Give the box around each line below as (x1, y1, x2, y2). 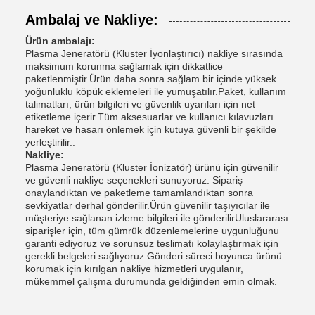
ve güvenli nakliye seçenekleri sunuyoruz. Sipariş (25, 174, 243, 186)
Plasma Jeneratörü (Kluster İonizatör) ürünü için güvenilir (25, 161, 278, 173)
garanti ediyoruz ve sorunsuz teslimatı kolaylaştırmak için (25, 237, 278, 249)
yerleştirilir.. (25, 136, 75, 148)
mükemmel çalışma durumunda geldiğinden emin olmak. (25, 275, 277, 287)
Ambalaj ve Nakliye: (25, 11, 158, 27)
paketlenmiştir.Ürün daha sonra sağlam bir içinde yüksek (25, 72, 276, 84)
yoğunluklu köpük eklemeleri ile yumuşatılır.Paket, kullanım (25, 85, 286, 97)
